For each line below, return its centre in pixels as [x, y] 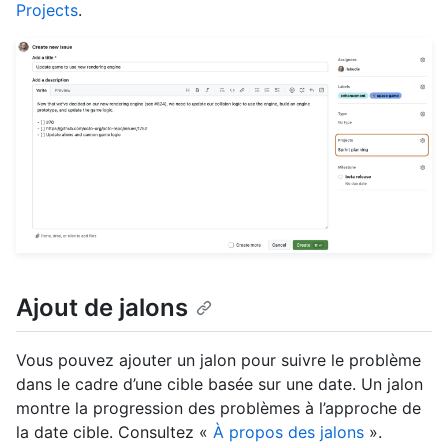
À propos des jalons [288, 431]
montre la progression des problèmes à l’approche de [218, 407]
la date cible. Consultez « [114, 431]
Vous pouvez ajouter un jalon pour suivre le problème [218, 359]
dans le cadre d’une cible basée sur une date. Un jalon [219, 383]
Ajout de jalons [102, 308]
